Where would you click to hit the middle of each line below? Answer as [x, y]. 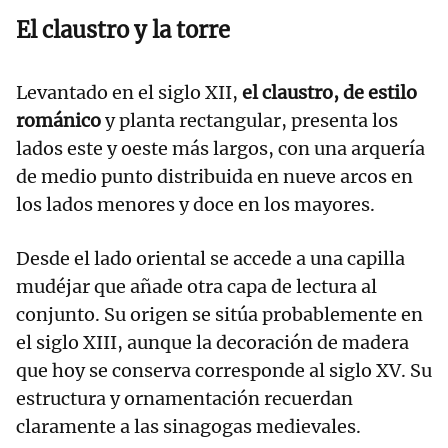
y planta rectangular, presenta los [251, 120]
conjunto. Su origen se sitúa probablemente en [219, 314]
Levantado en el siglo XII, [129, 92]
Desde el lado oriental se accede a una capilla [210, 258]
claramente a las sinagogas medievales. [188, 426]
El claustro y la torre [123, 29]
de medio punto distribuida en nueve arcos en [214, 176]
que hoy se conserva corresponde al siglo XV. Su [224, 370]
